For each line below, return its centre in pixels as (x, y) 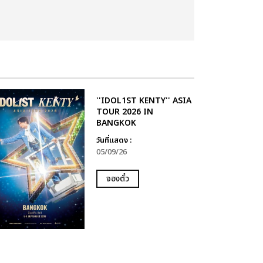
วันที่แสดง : (114, 140)
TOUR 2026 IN (124, 112)
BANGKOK (116, 123)
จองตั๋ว (117, 179)
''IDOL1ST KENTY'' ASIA (144, 101)
